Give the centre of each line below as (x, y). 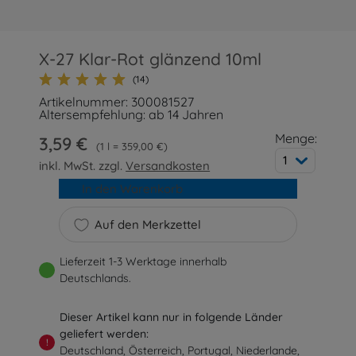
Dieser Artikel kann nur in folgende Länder (172, 317)
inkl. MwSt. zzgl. (83, 166)
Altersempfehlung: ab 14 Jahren (132, 114)
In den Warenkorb (132, 189)
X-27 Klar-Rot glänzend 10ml (151, 59)
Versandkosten (168, 166)
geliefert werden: (104, 334)
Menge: (296, 138)
